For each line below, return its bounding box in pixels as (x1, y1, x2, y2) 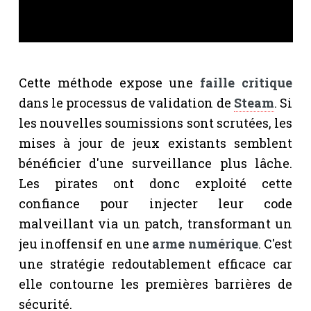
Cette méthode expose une (18, 74, 201, 91)
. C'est (258, 235, 293, 252)
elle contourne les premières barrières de (18, 275, 293, 292)
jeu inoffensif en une (18, 235, 153, 252)
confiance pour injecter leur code (18, 194, 293, 212)
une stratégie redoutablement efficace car (18, 255, 293, 272)
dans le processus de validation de (18, 94, 234, 111)
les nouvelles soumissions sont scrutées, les (18, 114, 293, 131)
